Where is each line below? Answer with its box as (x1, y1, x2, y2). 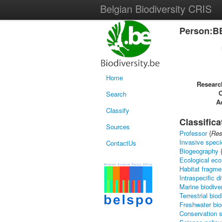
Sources (106, 122, 130, 131)
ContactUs (106, 138, 136, 148)
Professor (179, 128, 207, 138)
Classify (106, 106, 129, 115)
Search (106, 89, 126, 99)
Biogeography (179, 146, 219, 156)
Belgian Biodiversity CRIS (100, 1, 212, 16)
